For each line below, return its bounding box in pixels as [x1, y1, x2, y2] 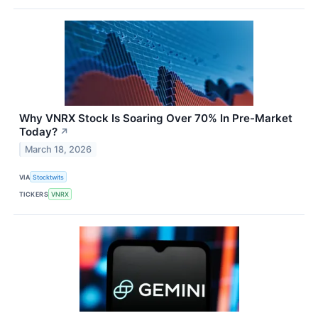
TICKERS [19, 190, 49, 199]
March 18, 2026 [25, 144, 92, 155]
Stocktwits [33, 172, 65, 181]
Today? [19, 125, 57, 139]
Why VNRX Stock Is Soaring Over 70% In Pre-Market [19, 111, 292, 126]
